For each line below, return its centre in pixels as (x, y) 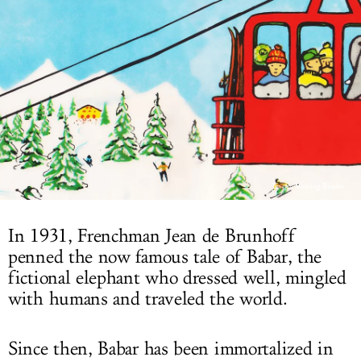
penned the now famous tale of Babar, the (165, 257)
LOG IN (180, 18)
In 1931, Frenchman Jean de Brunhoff (152, 236)
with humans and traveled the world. (148, 299)
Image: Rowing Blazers (308, 186)
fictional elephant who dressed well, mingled (177, 278)
